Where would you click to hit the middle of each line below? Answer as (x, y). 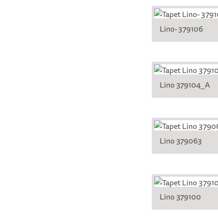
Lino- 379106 (181, 28)
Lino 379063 (181, 140)
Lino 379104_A (185, 84)
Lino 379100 (180, 197)
